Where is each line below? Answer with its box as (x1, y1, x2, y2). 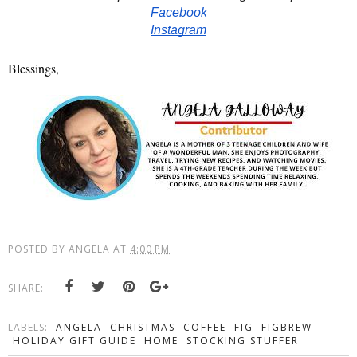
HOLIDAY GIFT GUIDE (13, 333, 136, 347)
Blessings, (8, 59, 59, 76)
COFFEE (183, 320, 226, 334)
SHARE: (8, 280, 44, 295)
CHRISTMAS (110, 320, 175, 334)
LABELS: (8, 320, 51, 334)
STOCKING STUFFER (186, 333, 299, 347)
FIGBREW (261, 320, 312, 334)
